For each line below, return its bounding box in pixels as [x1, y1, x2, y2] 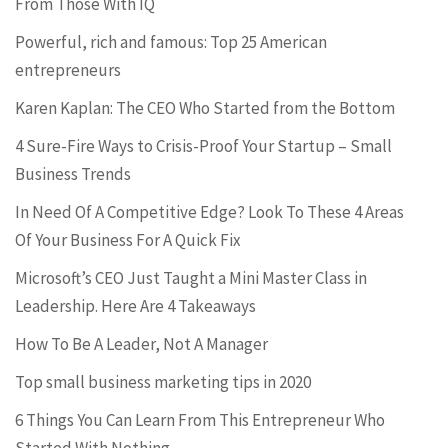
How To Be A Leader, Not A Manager [15, 333, 268, 355]
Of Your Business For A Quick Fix [15, 229, 241, 251]
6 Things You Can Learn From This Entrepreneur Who [15, 409, 385, 431]
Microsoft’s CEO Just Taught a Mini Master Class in [15, 267, 367, 289]
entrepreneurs [15, 59, 121, 81]
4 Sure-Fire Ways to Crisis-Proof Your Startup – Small [15, 135, 392, 157]
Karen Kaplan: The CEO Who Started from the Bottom [15, 97, 395, 119]
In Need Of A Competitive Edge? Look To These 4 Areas [15, 201, 404, 223]
